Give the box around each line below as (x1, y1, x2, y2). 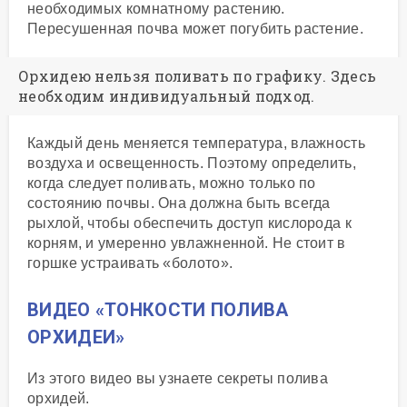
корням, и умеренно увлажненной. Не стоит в (27, 234, 346, 251)
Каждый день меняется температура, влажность (27, 134, 365, 151)
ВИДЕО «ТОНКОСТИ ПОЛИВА (27, 298, 289, 321)
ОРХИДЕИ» (27, 325, 125, 348)
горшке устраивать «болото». (27, 254, 233, 271)
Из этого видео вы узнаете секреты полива (27, 370, 328, 386)
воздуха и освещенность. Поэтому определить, (27, 154, 356, 171)
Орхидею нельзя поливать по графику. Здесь (18, 65, 377, 85)
